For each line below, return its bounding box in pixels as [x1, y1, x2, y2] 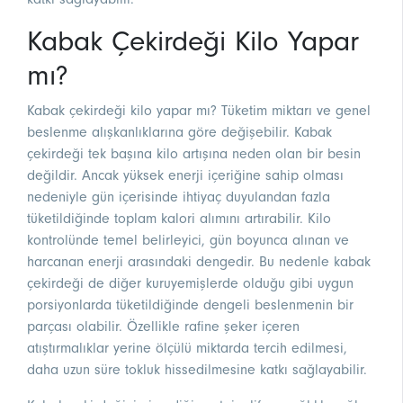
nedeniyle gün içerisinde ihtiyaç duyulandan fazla [27, 189, 330, 206]
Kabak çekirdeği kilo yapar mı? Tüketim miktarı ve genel [27, 103, 371, 120]
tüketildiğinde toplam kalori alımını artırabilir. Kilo [27, 210, 331, 228]
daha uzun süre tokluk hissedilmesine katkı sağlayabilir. [27, 362, 367, 379]
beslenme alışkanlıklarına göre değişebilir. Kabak [27, 124, 332, 141]
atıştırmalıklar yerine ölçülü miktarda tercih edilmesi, [27, 340, 347, 357]
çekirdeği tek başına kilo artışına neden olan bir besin [27, 146, 361, 163]
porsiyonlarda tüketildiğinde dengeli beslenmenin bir [27, 297, 354, 314]
